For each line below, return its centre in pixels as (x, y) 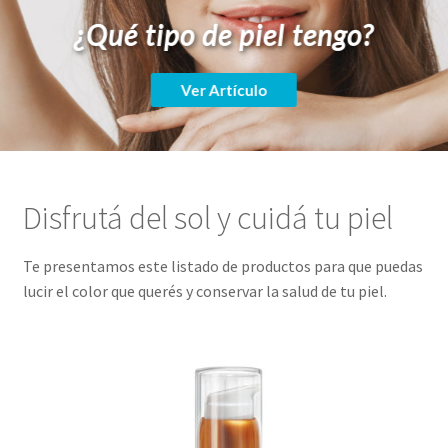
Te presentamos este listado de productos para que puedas (222, 265)
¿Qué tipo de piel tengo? (223, 35)
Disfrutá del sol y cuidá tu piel (207, 217)
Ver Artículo (223, 90)
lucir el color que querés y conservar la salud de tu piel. (204, 290)
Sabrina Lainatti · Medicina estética (224, 163)
